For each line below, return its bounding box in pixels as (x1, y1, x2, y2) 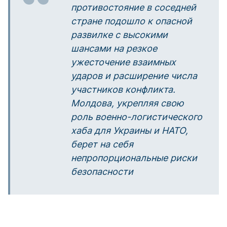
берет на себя (71, 139, 133, 149)
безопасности (71, 166, 133, 177)
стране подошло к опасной (71, 16, 192, 26)
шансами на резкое (71, 43, 157, 54)
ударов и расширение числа (71, 70, 197, 81)
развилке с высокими (71, 29, 168, 40)
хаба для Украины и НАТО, (71, 125, 188, 136)
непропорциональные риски (71, 153, 197, 163)
